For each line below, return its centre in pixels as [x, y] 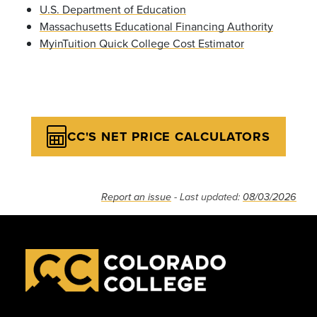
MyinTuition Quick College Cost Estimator [142, 43]
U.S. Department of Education [113, 9]
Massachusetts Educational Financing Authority [156, 26]
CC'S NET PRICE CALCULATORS [169, 136]
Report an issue [136, 197]
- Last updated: [207, 197]
